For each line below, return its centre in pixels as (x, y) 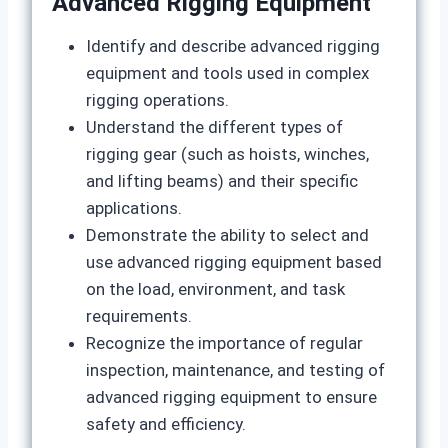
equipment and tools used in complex (227, 73)
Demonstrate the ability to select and (227, 235)
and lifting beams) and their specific (222, 181)
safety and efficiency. (166, 424)
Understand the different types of (214, 127)
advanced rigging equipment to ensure (231, 397)
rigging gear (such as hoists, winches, (227, 154)
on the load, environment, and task (215, 289)
